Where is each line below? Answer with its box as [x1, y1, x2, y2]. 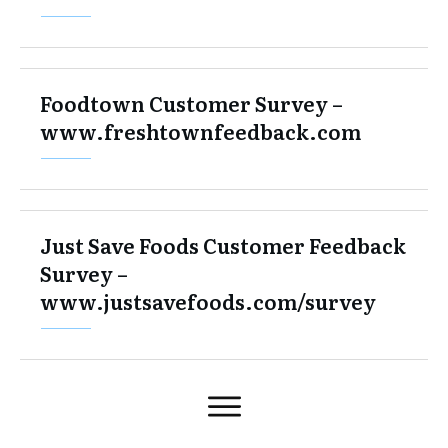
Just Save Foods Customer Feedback [40, 229, 406, 260]
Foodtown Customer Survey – [40, 87, 343, 118]
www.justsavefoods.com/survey [40, 285, 376, 316]
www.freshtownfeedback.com [40, 115, 361, 146]
